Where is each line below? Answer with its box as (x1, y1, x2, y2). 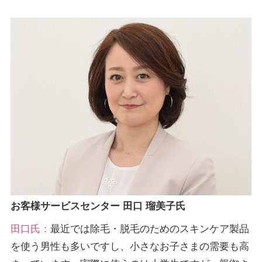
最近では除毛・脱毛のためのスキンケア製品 (50, 223, 249, 235)
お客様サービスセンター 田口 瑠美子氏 (122, 200, 185, 212)
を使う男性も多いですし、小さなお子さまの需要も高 (10, 240, 249, 252)
